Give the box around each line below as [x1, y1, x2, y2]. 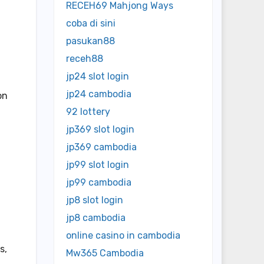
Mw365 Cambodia [66, 247, 144, 259]
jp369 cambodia [66, 141, 137, 153]
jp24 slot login [66, 71, 129, 82]
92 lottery [66, 106, 110, 118]
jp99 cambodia [66, 177, 131, 189]
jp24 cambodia [66, 88, 131, 100]
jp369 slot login [66, 124, 134, 136]
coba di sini [66, 18, 115, 29]
